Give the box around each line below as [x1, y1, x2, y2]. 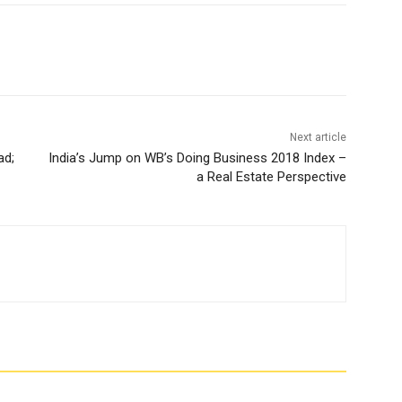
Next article [289, 131, 346, 144]
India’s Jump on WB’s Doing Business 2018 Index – [48, 150, 346, 167]
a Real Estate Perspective [196, 169, 346, 186]
